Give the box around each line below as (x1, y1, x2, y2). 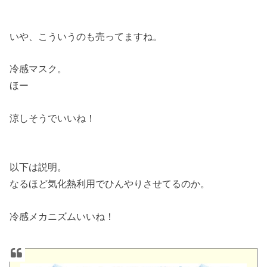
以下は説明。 (10, 162, 67, 173)
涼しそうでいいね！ (10, 112, 96, 123)
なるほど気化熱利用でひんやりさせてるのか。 (10, 178, 210, 190)
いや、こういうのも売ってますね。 (10, 31, 163, 42)
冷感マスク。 (10, 63, 67, 74)
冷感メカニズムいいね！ (10, 210, 115, 222)
